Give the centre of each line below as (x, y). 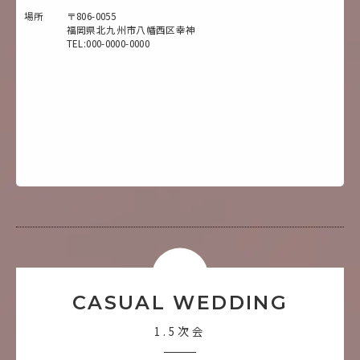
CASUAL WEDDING (180, 302)
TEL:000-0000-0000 (108, 43)
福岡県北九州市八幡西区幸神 (131, 29)
